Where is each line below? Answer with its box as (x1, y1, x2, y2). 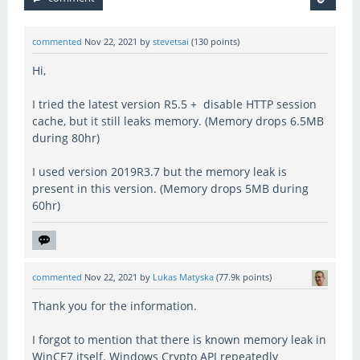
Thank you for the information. (32, 297, 197, 313)
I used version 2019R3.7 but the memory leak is (32, 163, 287, 179)
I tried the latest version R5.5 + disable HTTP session (32, 96, 317, 112)
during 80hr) (32, 129, 100, 145)
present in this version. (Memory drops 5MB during (32, 180, 309, 196)
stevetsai (153, 35, 189, 47)
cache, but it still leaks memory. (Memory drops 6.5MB (32, 112, 324, 129)
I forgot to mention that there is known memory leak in (32, 331, 326, 347)
